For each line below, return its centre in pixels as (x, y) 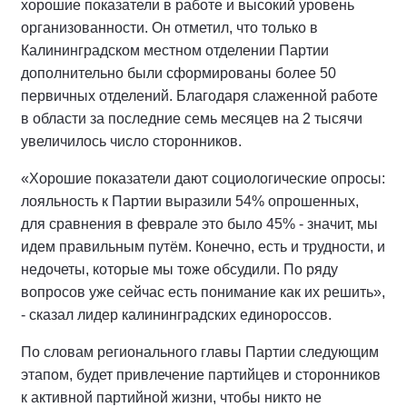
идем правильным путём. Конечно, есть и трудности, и (203, 246)
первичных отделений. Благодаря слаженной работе (199, 95)
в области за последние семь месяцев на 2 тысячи (192, 118)
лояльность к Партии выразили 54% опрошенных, (190, 201)
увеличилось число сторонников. (131, 141)
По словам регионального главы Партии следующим (200, 352)
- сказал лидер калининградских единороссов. (176, 314)
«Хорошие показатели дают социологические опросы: (203, 178)
